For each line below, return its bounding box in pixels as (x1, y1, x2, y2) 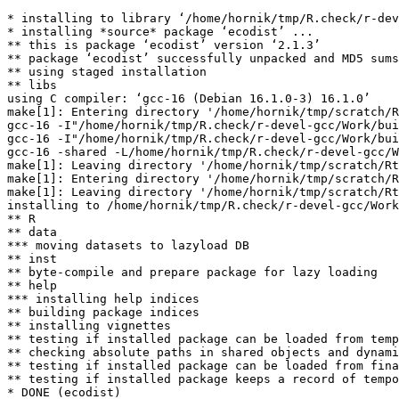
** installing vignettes (7, 319, 171, 332)
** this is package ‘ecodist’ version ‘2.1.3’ (7, 38, 321, 52)
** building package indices (7, 305, 199, 319)
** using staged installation (7, 65, 207, 78)
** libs (7, 78, 57, 92)
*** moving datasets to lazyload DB (7, 239, 249, 252)
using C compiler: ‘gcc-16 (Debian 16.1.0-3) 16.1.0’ (7, 92, 370, 105)
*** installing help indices (7, 292, 199, 305)
